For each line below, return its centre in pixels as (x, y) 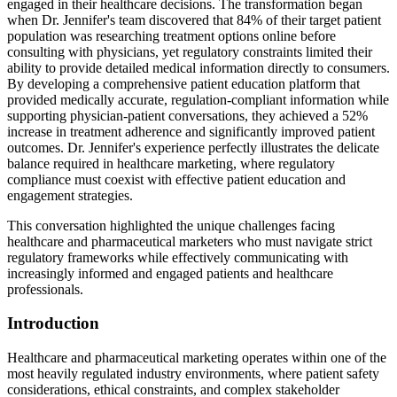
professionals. (45, 289)
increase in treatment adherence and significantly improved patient (191, 131)
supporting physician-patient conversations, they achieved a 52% (187, 115)
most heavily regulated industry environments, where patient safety (193, 373)
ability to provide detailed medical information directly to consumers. (198, 67)
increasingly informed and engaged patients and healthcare (170, 273)
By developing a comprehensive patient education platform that (183, 83)
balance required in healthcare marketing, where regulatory (171, 163)
